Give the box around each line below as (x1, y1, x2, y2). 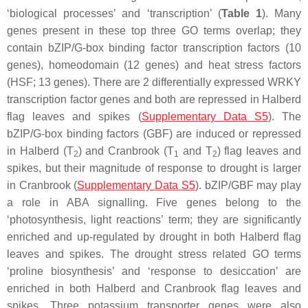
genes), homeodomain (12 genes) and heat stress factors (7, 58, 301, 71)
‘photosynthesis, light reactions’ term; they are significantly (7, 213, 301, 225)
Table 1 (221, 7, 262, 19)
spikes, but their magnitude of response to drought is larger (7, 162, 301, 174)
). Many (261, 7, 302, 19)
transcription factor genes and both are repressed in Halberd (7, 93, 301, 105)
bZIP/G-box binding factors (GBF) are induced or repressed (7, 127, 301, 140)
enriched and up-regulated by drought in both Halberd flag (7, 230, 301, 243)
